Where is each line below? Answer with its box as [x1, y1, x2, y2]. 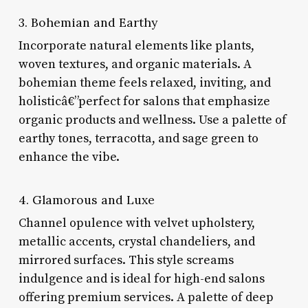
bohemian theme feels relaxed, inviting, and [18, 74, 271, 91]
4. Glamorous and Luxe [18, 191, 155, 208]
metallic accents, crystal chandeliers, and [18, 233, 255, 250]
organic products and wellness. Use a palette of [18, 111, 287, 128]
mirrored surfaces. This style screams [18, 252, 234, 268]
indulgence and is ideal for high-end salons [18, 270, 265, 287]
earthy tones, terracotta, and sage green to [18, 130, 258, 146]
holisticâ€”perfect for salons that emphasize [18, 93, 270, 109]
